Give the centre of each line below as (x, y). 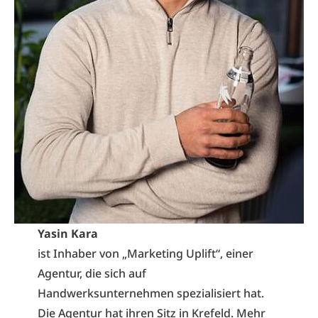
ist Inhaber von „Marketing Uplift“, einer (145, 253)
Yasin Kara (67, 233)
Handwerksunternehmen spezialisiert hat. (150, 293)
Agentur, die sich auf (92, 273)
